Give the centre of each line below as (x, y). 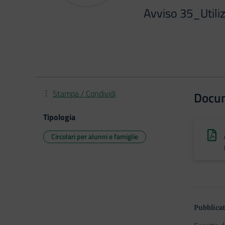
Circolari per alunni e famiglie (95, 136)
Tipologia (59, 117)
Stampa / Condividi (84, 93)
